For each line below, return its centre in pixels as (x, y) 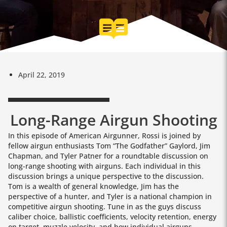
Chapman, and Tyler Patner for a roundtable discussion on (108, 156)
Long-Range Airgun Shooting (113, 120)
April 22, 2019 (42, 74)
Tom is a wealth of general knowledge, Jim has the (93, 186)
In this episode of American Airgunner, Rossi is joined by (104, 136)
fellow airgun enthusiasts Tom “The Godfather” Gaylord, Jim (109, 146)
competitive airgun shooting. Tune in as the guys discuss (105, 207)
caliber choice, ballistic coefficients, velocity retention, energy (112, 217)
